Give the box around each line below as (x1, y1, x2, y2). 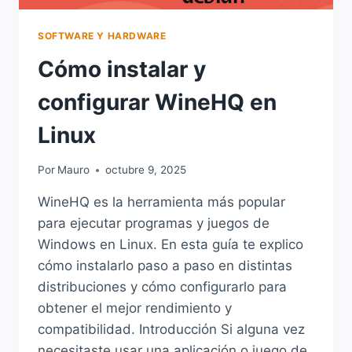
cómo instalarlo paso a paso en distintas (38, 258, 292, 274)
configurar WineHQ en (38, 88, 277, 115)
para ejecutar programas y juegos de (38, 215, 269, 232)
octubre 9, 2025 (105, 163, 187, 177)
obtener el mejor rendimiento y (38, 300, 232, 317)
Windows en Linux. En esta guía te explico (38, 236, 303, 253)
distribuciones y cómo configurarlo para (38, 279, 287, 295)
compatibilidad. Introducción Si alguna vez (38, 321, 305, 338)
